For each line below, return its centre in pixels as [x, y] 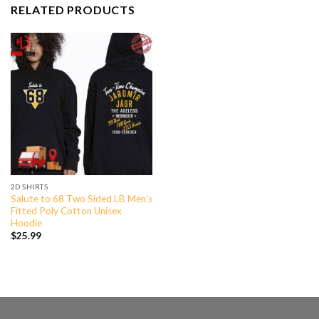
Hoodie [26, 223]
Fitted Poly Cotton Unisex [66, 210]
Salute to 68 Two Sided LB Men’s [81, 198]
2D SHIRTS [29, 187]
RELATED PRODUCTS [73, 10]
